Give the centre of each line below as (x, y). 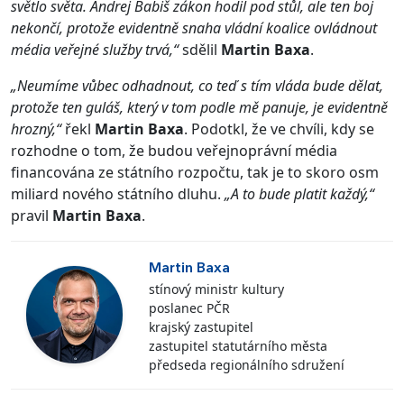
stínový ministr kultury (217, 289)
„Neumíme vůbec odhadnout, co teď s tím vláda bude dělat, (197, 85)
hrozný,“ (38, 129)
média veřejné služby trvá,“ (95, 49)
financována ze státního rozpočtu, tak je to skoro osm (195, 172)
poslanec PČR (190, 308)
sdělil (200, 49)
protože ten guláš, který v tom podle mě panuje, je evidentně (199, 107)
